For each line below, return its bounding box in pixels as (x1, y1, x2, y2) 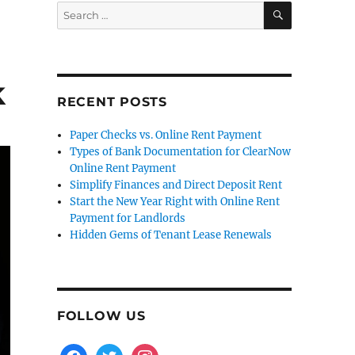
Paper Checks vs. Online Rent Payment (70, 128, 262, 142)
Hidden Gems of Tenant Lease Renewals (70, 228, 273, 242)
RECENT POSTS (56, 94, 167, 109)
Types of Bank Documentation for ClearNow (70, 145, 292, 158)
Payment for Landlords (70, 212, 186, 225)
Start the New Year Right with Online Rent (70, 195, 281, 208)
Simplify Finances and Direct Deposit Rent (70, 178, 283, 192)
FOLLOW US (56, 308, 146, 323)
